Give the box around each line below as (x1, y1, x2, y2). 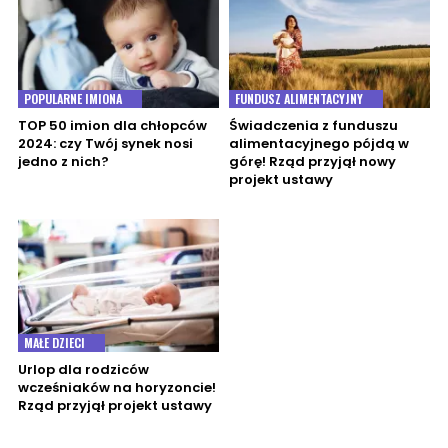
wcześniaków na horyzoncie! (18, 377, 216, 397)
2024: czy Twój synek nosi (18, 134, 193, 154)
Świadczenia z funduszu (229, 116, 398, 136)
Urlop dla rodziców (18, 359, 149, 379)
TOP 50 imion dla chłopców (18, 116, 207, 136)
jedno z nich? (18, 152, 109, 172)
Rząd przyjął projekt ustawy (18, 395, 212, 415)
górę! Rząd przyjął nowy (229, 152, 396, 172)
